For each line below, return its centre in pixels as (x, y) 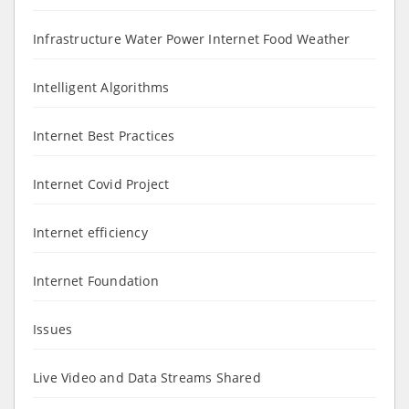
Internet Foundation (96, 280)
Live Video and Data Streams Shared (147, 377)
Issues (53, 329)
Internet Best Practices (104, 135)
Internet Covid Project (101, 184)
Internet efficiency (90, 232)
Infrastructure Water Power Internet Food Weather (192, 38)
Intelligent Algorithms (101, 87)
